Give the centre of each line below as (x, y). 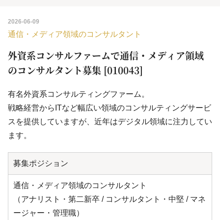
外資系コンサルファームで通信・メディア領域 (106, 55)
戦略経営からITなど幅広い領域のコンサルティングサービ (110, 108)
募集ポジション (41, 164)
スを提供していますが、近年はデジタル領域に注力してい (110, 122)
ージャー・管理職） (49, 213)
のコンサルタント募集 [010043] (75, 70)
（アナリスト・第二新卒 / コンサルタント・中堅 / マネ (110, 199)
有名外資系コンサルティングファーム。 (79, 94)
